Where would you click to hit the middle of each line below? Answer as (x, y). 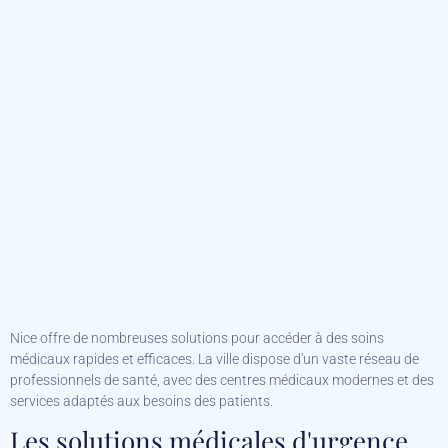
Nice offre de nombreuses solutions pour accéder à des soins (197, 338)
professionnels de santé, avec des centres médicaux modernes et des (222, 380)
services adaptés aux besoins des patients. (141, 401)
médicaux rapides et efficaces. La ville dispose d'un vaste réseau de (214, 359)
